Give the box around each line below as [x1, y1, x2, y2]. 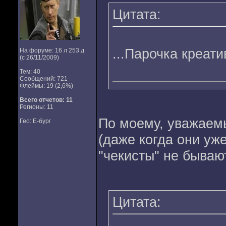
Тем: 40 [19, 68, 40, 75]
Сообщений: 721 [19, 75, 68, 82]
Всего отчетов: [19, 96, 65, 103]
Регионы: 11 [19, 103, 53, 110]
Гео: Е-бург [19, 118, 51, 125]
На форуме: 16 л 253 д [19, 47, 84, 54]
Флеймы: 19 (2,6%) [19, 82, 73, 89]
